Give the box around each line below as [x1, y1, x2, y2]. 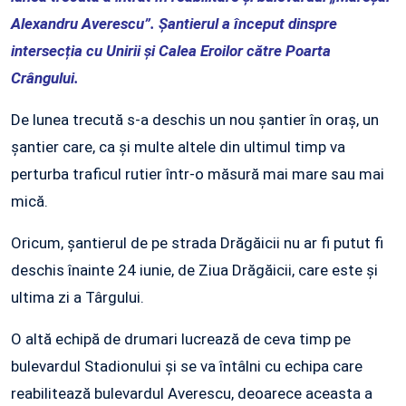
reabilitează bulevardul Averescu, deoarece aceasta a [11, 384, 372, 403]
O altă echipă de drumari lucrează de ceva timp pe [11, 330, 351, 349]
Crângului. [11, 69, 79, 88]
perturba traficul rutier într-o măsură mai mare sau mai [11, 165, 384, 184]
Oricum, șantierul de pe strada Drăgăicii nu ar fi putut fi [11, 234, 383, 253]
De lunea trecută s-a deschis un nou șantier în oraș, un [11, 111, 379, 130]
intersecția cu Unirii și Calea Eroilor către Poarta [11, 42, 331, 61]
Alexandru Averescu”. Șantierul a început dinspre [11, 14, 337, 34]
